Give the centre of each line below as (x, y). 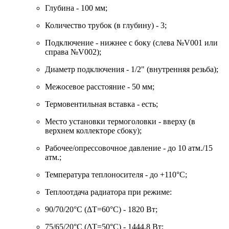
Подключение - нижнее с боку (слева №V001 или (131, 43)
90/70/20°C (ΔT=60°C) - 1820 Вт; (101, 210)
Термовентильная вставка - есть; (101, 104)
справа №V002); (73, 52)
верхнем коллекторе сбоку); (93, 131)
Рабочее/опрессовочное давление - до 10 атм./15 (129, 148)
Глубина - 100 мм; (76, 8)
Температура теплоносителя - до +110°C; (116, 175)
